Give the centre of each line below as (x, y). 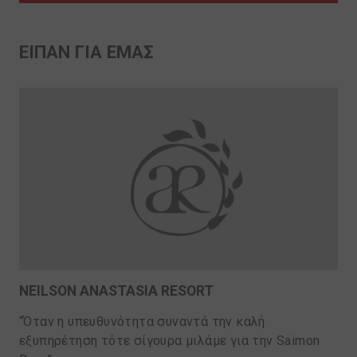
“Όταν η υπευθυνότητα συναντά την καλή (142, 322)
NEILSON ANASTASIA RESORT (116, 291)
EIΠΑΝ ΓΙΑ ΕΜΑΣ (86, 51)
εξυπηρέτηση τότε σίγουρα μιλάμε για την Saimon (170, 341)
